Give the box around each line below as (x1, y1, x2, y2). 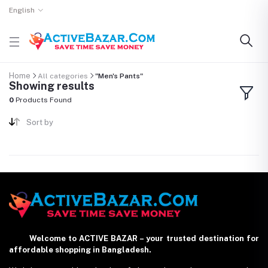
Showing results (9, 80, 95, 93)
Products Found (14, 96, 72, 105)
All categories (38, 71, 88, 80)
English (9, 6, 35, 14)
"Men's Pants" (95, 71, 143, 80)
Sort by (26, 117, 53, 127)
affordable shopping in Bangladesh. (9, 245, 151, 254)
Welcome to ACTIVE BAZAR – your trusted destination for (9, 233, 259, 243)
